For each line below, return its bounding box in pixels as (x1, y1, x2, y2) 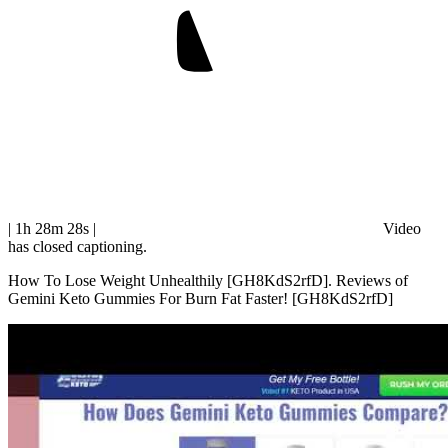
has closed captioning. (8, 238, 147, 256)
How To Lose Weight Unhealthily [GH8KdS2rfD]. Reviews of (8, 272, 408, 290)
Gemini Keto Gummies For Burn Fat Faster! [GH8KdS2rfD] (8, 290, 393, 308)
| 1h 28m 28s (8, 220, 93, 238)
